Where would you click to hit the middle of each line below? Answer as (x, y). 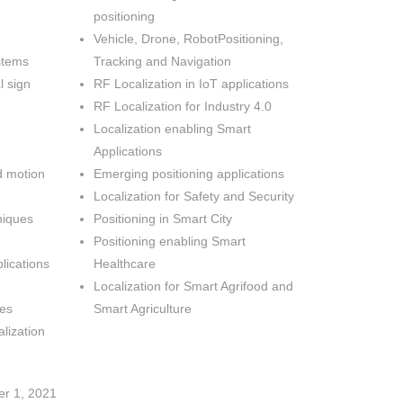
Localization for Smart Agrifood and (194, 287)
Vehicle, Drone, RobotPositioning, (189, 39)
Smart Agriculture (143, 309)
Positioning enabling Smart (170, 242)
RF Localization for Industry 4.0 (183, 107)
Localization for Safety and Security (194, 197)
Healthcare (125, 264)
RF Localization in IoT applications (192, 84)
